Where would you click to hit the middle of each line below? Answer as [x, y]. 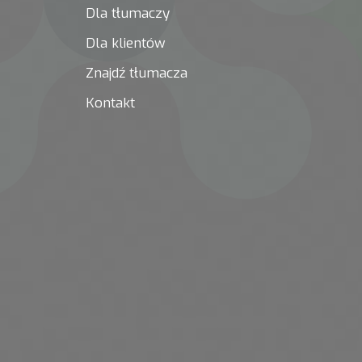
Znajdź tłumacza [137, 74]
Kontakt [111, 103]
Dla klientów [126, 44]
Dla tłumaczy [128, 13]
